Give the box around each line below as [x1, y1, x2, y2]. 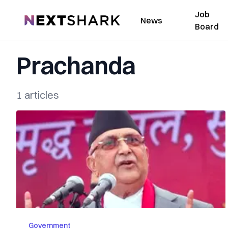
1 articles [16, 89, 59, 101]
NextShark [24, 14, 62, 24]
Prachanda [16, 50, 136, 80]
